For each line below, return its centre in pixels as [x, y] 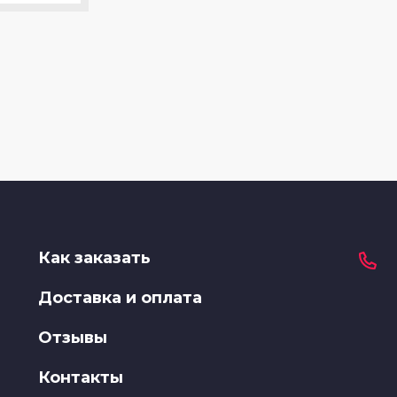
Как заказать [95, 257]
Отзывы [73, 337]
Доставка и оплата [121, 297]
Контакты [81, 377]
